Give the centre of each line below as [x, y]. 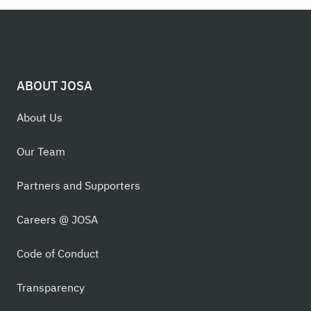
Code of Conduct [58, 254]
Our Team [41, 152]
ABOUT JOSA [54, 85]
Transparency [51, 288]
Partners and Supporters [78, 186]
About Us [40, 118]
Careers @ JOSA [57, 220]
